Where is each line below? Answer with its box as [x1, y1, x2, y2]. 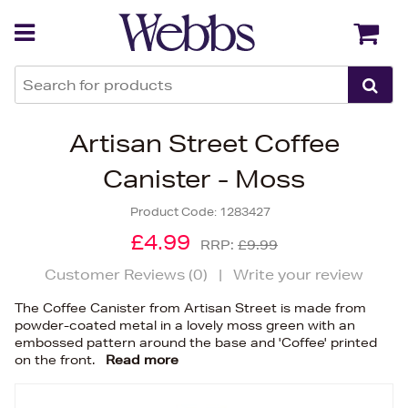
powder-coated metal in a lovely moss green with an [15, 317, 355, 333]
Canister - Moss [103, 165, 305, 193]
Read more [106, 352, 178, 368]
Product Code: [130, 204, 219, 219]
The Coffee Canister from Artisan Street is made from [15, 300, 366, 316]
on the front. [15, 352, 98, 368]
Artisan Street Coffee [68, 129, 340, 158]
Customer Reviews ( [45, 266, 193, 283]
